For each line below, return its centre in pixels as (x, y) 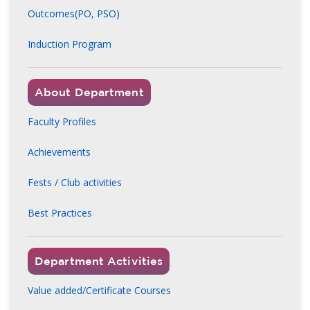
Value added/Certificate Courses (99, 291)
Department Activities (99, 261)
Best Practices (60, 212)
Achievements (59, 152)
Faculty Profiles (62, 121)
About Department (89, 92)
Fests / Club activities (75, 182)
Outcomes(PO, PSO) (74, 13)
